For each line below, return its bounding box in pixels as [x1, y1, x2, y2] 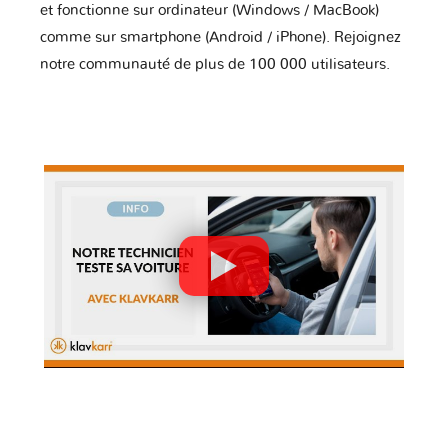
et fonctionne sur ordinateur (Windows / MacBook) [40, 3, 379, 19]
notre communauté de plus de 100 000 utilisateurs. [40, 57, 390, 73]
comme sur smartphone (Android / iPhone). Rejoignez [40, 30, 401, 46]
